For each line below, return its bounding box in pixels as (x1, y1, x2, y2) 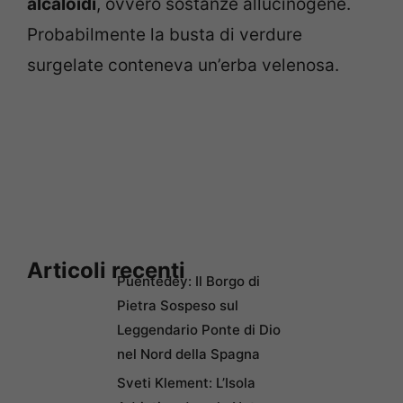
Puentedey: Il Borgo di (117, 273, 260, 291)
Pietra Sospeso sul (117, 297, 238, 315)
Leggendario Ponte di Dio (117, 321, 281, 339)
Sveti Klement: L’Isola (117, 374, 255, 392)
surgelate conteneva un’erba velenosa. (27, 54, 339, 76)
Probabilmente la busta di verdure (27, 23, 302, 45)
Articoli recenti (27, 257, 185, 284)
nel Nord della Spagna (117, 345, 260, 363)
